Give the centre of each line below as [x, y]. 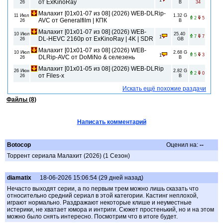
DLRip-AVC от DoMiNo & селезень [87, 57]
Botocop [19, 145]
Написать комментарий [111, 122]
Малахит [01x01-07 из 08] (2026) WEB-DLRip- [102, 14]
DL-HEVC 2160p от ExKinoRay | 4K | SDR [96, 39]
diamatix [19, 178]
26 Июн [21, 71]
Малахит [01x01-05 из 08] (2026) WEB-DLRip [101, 69]
